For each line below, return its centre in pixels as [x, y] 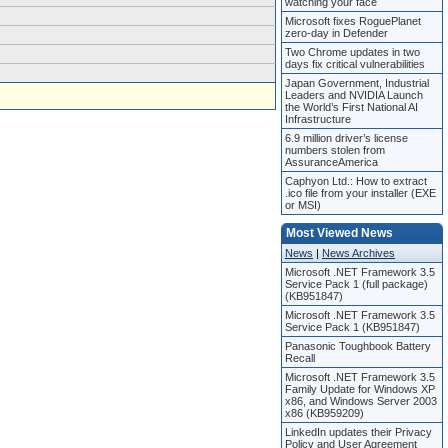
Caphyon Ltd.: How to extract [356, 181]
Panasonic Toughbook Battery [358, 346]
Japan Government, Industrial [357, 83]
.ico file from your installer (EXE [360, 193]
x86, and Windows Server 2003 [361, 401]
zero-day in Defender [336, 33]
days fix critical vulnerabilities [355, 64]
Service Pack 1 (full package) [356, 284]
